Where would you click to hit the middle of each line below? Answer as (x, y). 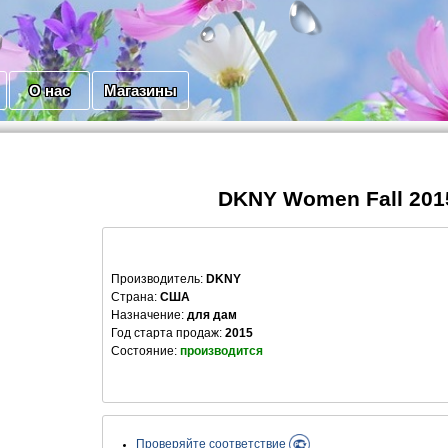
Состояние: (145, 351)
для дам (212, 315)
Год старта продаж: (168, 333)
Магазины (140, 91)
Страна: (134, 297)
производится (221, 351)
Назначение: (147, 315)
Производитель (155, 279)
